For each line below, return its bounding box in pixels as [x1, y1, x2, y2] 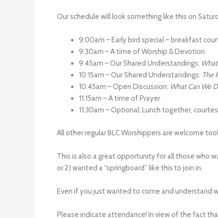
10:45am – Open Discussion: [79, 82, 170, 91]
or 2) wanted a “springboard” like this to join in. [57, 163, 202, 172]
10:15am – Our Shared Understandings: [79, 71, 202, 79]
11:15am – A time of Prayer [79, 94, 160, 103]
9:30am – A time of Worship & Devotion [79, 47, 205, 56]
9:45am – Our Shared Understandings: [79, 59, 201, 68]
